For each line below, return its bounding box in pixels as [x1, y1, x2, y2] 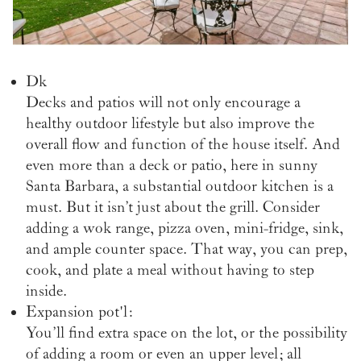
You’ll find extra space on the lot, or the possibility [26, 324, 347, 342]
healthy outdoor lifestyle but [26, 114, 205, 133]
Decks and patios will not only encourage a [26, 93, 301, 112]
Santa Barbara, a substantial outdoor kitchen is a [26, 177, 334, 196]
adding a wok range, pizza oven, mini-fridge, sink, [26, 219, 343, 238]
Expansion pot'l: [26, 303, 132, 322]
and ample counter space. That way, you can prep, [26, 240, 347, 259]
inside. [26, 282, 67, 301]
